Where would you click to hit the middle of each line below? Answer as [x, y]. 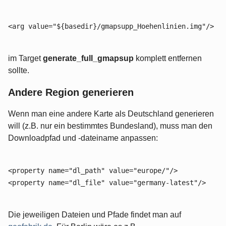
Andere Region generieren [71, 93]
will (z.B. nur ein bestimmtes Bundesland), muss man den [110, 126]
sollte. [19, 71]
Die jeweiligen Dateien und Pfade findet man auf [95, 215]
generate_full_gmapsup [88, 59]
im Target [25, 59]
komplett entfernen [168, 59]
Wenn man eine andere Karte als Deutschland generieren [111, 114]
